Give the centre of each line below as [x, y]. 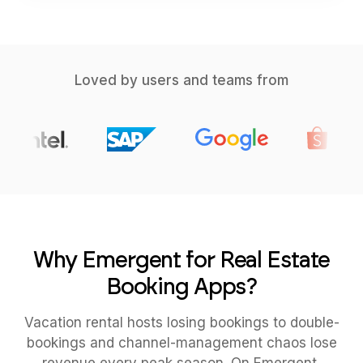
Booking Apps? [181, 286]
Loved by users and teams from [181, 80]
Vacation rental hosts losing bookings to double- [181, 322]
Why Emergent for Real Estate [181, 259]
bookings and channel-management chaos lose [181, 343]
